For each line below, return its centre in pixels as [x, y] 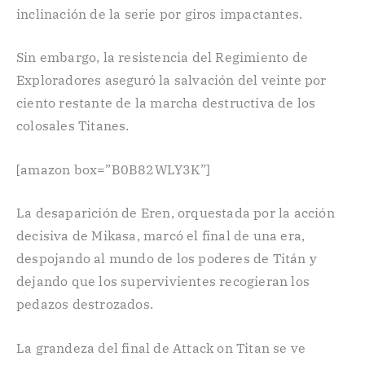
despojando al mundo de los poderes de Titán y [167, 259]
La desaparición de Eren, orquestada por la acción [176, 213]
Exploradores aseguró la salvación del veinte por [172, 80]
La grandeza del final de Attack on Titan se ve [161, 347]
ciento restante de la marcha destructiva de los [166, 103]
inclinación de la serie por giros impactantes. [160, 13]
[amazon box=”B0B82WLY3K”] [113, 169]
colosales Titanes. [73, 126]
